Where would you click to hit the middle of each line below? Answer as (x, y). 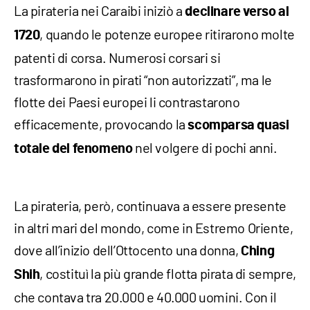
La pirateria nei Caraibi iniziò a (100, 10)
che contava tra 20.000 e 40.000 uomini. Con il (145, 297)
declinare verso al (237, 11)
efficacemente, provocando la (101, 124)
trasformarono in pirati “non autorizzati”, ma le (143, 79)
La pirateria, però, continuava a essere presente (150, 205)
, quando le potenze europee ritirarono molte (167, 34)
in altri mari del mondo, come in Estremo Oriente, (154, 227)
